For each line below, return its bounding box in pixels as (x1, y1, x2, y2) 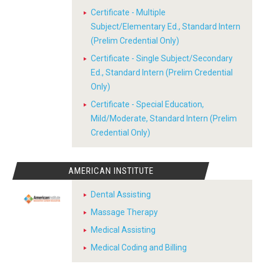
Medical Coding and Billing (91, 243, 187, 252)
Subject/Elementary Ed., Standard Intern (91, 22, 240, 31)
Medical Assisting (91, 225, 156, 235)
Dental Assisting (91, 190, 151, 199)
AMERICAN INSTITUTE (68, 166, 154, 176)
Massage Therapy (91, 207, 158, 217)
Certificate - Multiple (91, 8, 166, 17)
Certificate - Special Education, (91, 100, 204, 109)
